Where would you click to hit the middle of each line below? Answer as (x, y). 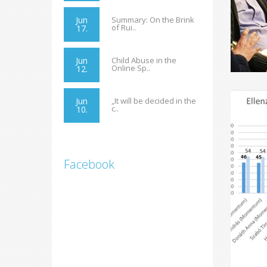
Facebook (89, 164)
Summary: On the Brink (153, 20)
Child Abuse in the (144, 60)
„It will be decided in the (154, 101)
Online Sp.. (131, 68)
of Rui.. (124, 27)
